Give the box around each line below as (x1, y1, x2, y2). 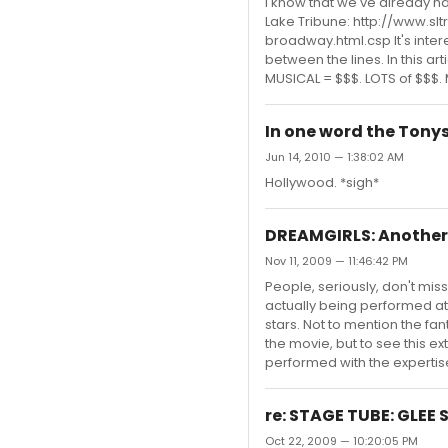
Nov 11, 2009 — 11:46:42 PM (265, 253, 408, 269)
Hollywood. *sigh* (265, 173, 379, 192)
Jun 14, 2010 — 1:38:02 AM (265, 149, 404, 165)
